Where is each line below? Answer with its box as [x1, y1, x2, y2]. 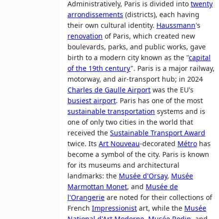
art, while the [137, 203, 184, 213]
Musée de [146, 182, 178, 192]
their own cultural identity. [67, 21, 156, 30]
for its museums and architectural [67, 160, 179, 170]
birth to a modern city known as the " [67, 53, 189, 63]
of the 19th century [67, 64, 131, 73]
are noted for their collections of [105, 193, 212, 202]
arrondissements [67, 10, 123, 20]
